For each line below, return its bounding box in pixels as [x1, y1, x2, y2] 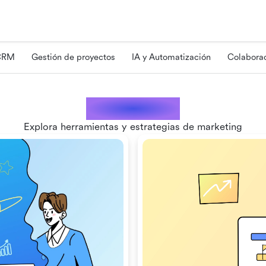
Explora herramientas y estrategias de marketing [24, 121, 242, 132]
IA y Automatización [132, 52, 211, 62]
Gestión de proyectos [31, 52, 115, 62]
